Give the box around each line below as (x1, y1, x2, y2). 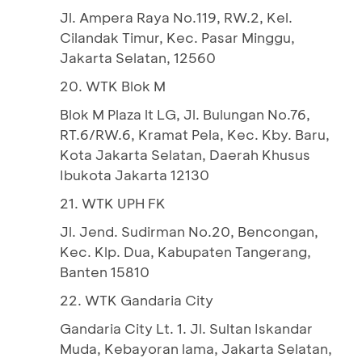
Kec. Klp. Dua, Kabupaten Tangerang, (60, 242, 311, 260)
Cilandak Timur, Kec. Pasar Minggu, (60, 28, 295, 46)
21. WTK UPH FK (60, 194, 166, 212)
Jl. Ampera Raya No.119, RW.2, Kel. (60, 8, 293, 26)
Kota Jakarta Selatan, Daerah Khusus (60, 145, 310, 163)
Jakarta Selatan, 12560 (60, 48, 216, 66)
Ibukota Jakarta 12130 (60, 166, 209, 183)
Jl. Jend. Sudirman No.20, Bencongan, (60, 222, 318, 240)
